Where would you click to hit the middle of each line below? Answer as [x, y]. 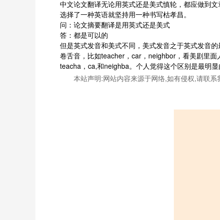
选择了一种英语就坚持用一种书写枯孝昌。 [125, 14]
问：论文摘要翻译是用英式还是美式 [115, 25]
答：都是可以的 [84, 35]
